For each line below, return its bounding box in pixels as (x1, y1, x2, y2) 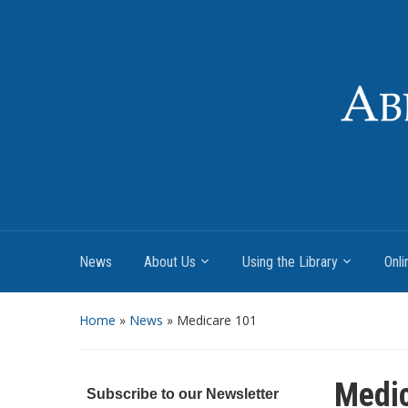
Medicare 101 (177, 311, 257, 329)
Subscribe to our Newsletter (86, 385, 279, 402)
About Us (144, 252, 196, 270)
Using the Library (242, 252, 338, 270)
